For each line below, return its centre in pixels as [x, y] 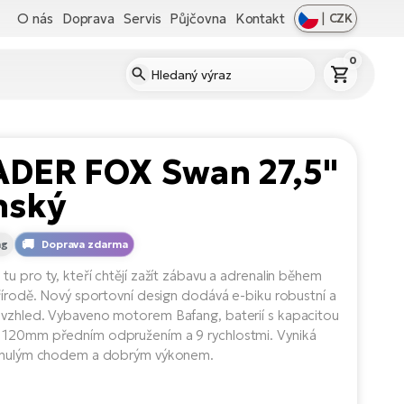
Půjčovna [198, 18]
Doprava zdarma [84, 244]
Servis [142, 18]
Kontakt [260, 18]
